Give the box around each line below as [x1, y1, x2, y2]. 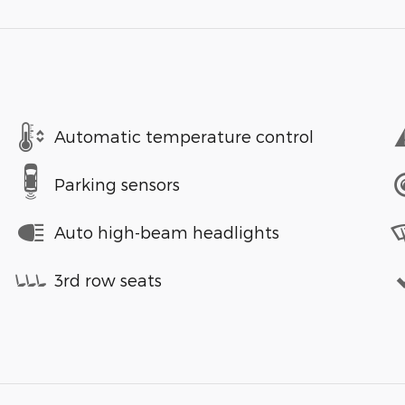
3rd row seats [54, 270, 162, 290]
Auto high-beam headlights [54, 222, 279, 242]
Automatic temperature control [54, 127, 314, 146]
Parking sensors [54, 174, 180, 194]
